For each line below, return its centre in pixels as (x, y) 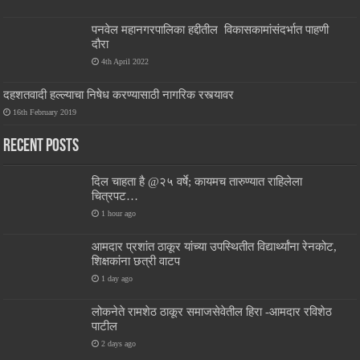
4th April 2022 (125, 61)
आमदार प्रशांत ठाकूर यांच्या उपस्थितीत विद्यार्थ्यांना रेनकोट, (215, 247)
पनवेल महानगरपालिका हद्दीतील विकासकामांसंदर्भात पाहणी (211, 29)
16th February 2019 (45, 112)
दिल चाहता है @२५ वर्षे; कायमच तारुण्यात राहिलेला (197, 182)
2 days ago (119, 344)
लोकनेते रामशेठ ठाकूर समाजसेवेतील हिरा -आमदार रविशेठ (212, 312)
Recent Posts (41, 147)
